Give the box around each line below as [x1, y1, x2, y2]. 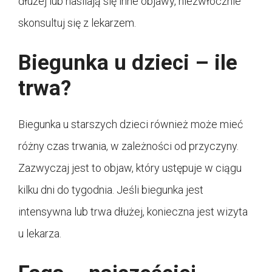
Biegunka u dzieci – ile [18, 50, 237, 75]
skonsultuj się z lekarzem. [18, 16, 136, 29]
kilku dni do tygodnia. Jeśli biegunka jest [18, 183, 203, 196]
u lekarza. [18, 226, 61, 240]
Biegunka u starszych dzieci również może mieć [18, 117, 243, 131]
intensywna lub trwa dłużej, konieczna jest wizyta [18, 205, 248, 218]
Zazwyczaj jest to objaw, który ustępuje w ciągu [18, 161, 242, 174]
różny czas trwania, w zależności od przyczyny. [18, 139, 239, 152]
